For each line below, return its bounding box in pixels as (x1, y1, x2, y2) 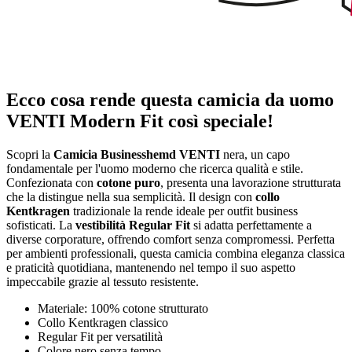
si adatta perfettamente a (190, 218, 312, 232)
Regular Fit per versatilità (38, 329, 163, 343)
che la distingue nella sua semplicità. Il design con (6, 189, 255, 203)
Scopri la (6, 147, 53, 161)
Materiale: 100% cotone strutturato (38, 301, 208, 315)
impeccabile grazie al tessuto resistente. (6, 274, 199, 288)
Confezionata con (6, 175, 97, 189)
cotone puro (97, 175, 160, 189)
